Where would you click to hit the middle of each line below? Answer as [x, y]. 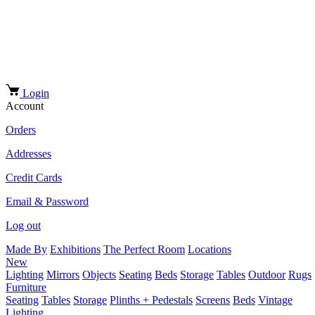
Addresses [28, 153]
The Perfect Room [144, 249]
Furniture [26, 287]
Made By [26, 249]
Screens [213, 300]
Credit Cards [34, 177]
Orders [21, 129]
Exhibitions [75, 249]
